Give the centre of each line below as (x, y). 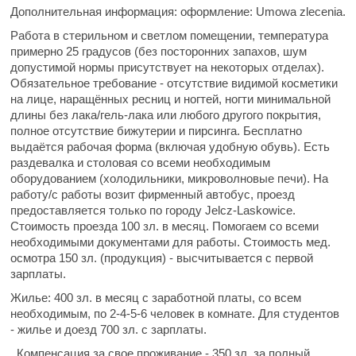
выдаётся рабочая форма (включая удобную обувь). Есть (170, 147)
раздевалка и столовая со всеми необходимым (140, 163)
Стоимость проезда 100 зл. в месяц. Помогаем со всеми (164, 226)
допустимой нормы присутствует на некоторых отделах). (167, 67)
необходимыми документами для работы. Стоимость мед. (170, 242)
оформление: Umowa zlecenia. (261, 12)
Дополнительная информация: (94, 12)
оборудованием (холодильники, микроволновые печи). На (169, 178)
